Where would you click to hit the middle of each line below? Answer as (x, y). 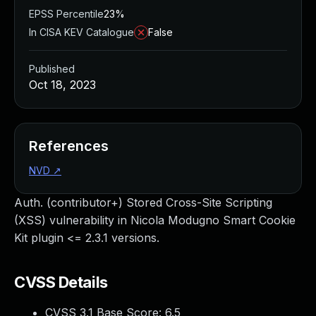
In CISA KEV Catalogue (81, 32)
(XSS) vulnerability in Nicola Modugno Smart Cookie (155, 220)
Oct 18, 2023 (62, 85)
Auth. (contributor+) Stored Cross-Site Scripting (143, 202)
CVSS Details (61, 282)
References (69, 146)
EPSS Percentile (66, 14)
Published (52, 69)
